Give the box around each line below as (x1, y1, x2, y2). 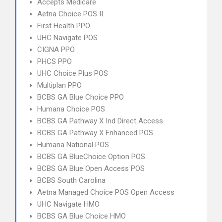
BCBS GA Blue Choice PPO (37, 93, 124, 102)
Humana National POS (37, 140, 109, 149)
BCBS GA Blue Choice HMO (37, 212, 126, 221)
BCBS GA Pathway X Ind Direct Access (37, 116, 163, 125)
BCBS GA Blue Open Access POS (37, 164, 145, 173)
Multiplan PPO (37, 81, 82, 90)
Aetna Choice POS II (37, 9, 103, 18)
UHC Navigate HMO (37, 200, 100, 209)
